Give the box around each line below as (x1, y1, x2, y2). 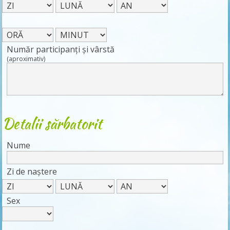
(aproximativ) (7, 54, 46, 64)
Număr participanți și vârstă (7, 44, 115, 55)
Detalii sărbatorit (2, 113, 102, 135)
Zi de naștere (7, 165, 57, 177)
